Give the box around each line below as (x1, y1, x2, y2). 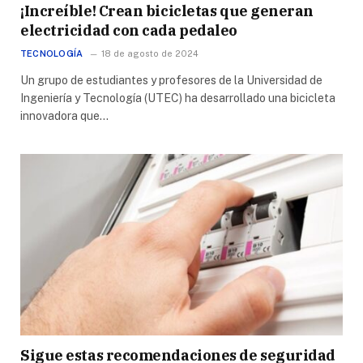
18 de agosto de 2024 (101, 48, 199, 58)
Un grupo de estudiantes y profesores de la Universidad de (20, 73, 322, 87)
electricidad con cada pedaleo (20, 20, 237, 40)
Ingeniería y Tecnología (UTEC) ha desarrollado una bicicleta (20, 91, 335, 105)
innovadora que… (20, 109, 109, 122)
